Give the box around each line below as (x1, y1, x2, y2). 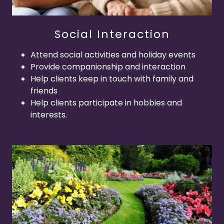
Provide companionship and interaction (30, 60, 185, 72)
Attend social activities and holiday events (30, 48, 195, 60)
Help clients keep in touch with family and (30, 72, 193, 84)
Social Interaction (54, 26, 170, 42)
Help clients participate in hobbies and (30, 96, 182, 108)
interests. (30, 108, 67, 120)
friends (30, 84, 57, 96)
